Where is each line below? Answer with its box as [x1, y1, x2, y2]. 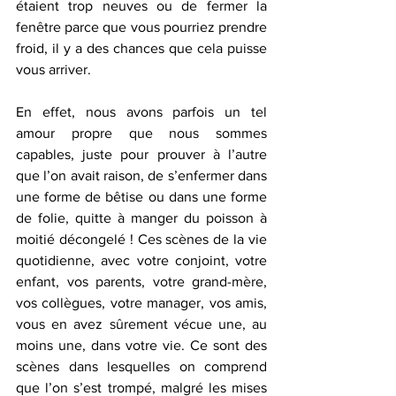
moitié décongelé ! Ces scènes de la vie [16, 231, 267, 247]
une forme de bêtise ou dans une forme [16, 188, 267, 204]
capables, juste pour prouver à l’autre [16, 146, 267, 162]
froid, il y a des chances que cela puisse [16, 40, 267, 56]
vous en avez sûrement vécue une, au [16, 316, 267, 331]
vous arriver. [16, 61, 91, 77]
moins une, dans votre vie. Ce [16, 337, 213, 353]
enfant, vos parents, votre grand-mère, [16, 273, 267, 289]
